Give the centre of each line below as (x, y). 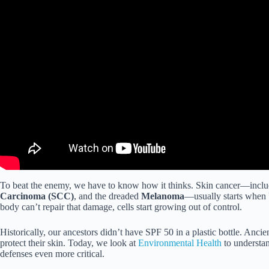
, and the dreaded (107, 196)
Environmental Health (180, 243)
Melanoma (163, 196)
